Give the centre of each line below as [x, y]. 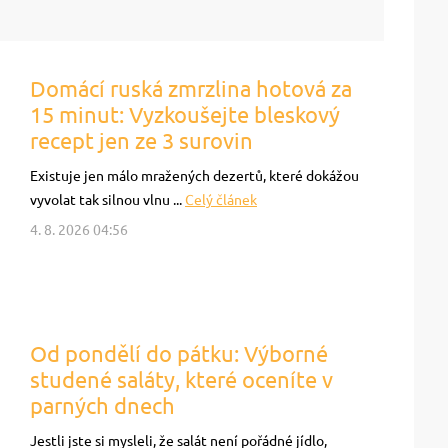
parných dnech [102, 405]
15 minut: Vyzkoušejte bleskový [185, 114]
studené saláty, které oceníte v [181, 379]
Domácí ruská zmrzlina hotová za [191, 88]
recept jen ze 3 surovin [141, 140]
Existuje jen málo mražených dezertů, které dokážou [194, 176]
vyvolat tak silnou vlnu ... [107, 200]
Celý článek [221, 200]
